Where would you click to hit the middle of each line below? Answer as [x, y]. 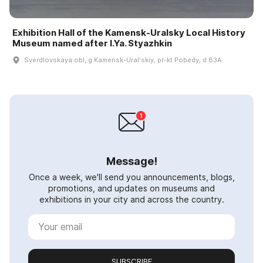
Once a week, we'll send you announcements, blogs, [131, 177]
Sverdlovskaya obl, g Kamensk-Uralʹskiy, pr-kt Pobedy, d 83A [123, 60]
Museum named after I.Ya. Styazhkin [92, 43]
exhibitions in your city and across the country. [131, 199]
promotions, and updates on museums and [131, 188]
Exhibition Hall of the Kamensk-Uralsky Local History [129, 32]
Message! [131, 161]
